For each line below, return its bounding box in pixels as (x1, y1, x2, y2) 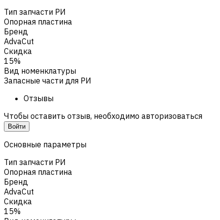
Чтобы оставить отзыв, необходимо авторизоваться (4, 110, 202, 121)
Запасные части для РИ (4, 75, 91, 85)
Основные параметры (4, 139, 86, 149)
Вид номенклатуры (4, 65, 76, 76)
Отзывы (24, 93, 54, 103)
